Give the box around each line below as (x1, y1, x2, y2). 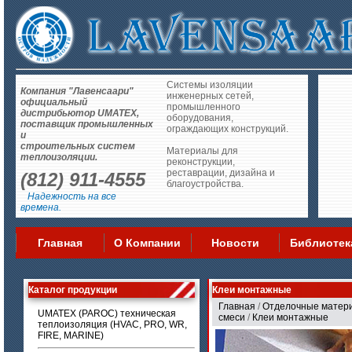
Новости (211, 236, 259, 249)
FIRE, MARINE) (38, 330, 104, 341)
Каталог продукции (28, 284, 117, 295)
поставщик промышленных (20, 119, 153, 130)
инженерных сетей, (167, 90, 254, 101)
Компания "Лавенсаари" (20, 86, 134, 97)
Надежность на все (20, 191, 116, 203)
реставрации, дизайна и (167, 167, 275, 178)
